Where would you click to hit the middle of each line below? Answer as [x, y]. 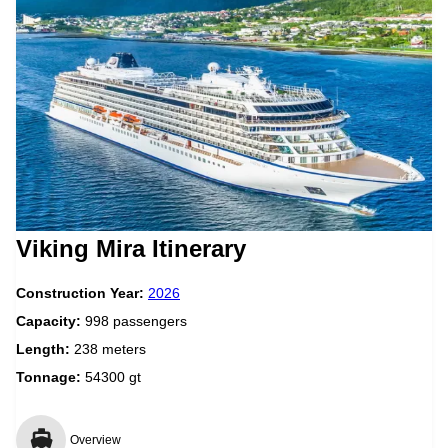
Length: [45, 348]
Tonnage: [48, 376]
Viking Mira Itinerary [131, 248]
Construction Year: [82, 292]
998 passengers [136, 320]
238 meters [110, 348]
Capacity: [50, 320]
